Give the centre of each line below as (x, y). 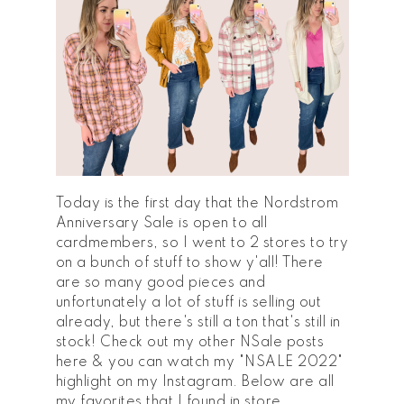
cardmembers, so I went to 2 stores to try (202, 243)
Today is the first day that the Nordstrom (197, 203)
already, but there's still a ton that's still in (198, 322)
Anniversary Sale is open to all (161, 223)
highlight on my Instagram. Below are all (195, 382)
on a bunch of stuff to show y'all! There (189, 263)
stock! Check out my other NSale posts (189, 342)
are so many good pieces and (160, 283)
